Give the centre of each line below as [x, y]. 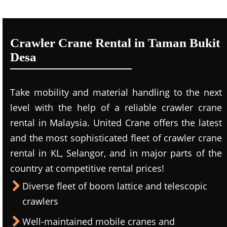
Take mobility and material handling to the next [116, 92]
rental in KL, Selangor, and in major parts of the [116, 153]
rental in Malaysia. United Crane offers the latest [116, 123]
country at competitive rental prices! [87, 168]
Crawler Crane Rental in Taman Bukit [115, 43]
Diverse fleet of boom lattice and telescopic [115, 186]
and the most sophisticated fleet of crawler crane [116, 138]
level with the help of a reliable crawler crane [116, 107]
